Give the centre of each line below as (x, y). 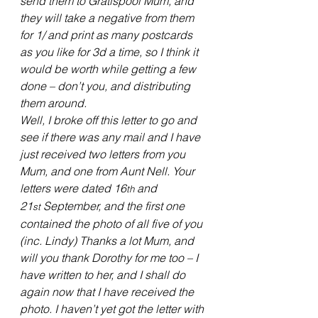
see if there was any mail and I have (111, 137)
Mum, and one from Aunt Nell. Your (109, 171)
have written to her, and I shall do (104, 275)
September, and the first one (114, 206)
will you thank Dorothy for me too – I (110, 258)
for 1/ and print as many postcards (108, 35)
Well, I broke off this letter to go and (110, 120)
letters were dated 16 (73, 188)
